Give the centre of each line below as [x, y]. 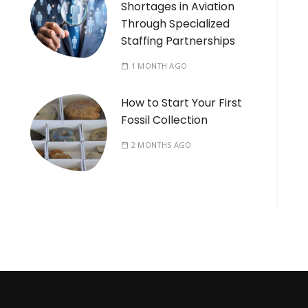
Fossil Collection [164, 120]
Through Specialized [175, 23]
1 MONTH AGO [159, 65]
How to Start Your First [181, 102]
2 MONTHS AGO [161, 144]
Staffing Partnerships [178, 41]
